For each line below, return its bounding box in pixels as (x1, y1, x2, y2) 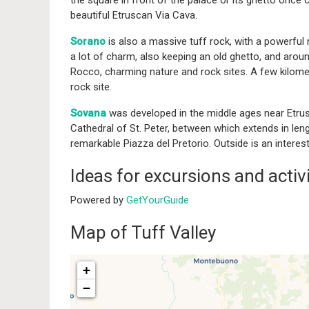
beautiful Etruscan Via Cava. (70, 9, 197, 22)
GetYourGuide (126, 193, 189, 206)
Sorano (70, 35, 106, 48)
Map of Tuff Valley (70, 221, 216, 243)
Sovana (70, 107, 106, 120)
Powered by (70, 193, 126, 206)
